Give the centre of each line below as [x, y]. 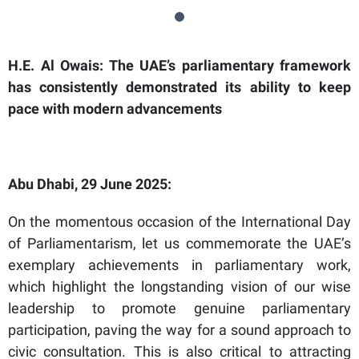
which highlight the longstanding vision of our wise [179, 286]
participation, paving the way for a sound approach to [179, 329]
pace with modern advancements [115, 108]
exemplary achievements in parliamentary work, [179, 264]
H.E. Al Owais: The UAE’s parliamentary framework [179, 65]
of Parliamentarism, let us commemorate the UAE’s [179, 243]
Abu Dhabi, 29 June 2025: [90, 184]
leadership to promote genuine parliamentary [179, 308]
